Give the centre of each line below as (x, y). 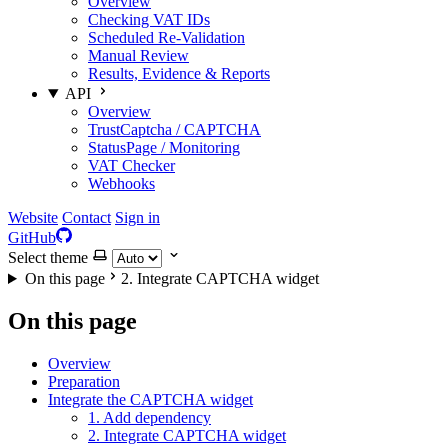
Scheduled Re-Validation (166, 37)
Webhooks (121, 183)
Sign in (137, 217)
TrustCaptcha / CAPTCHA (174, 129)
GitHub (32, 237)
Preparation (84, 381)
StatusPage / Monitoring (164, 147)
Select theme (48, 257)
